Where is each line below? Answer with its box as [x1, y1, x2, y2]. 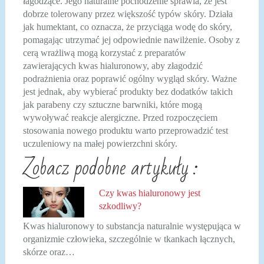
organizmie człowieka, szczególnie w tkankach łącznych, [22, 234, 235, 245]
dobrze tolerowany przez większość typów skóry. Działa [22, 8, 233, 19]
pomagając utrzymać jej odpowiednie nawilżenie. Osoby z [22, 34, 240, 45]
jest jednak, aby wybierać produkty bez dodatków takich [22, 86, 233, 97]
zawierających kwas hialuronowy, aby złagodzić [22, 60, 203, 71]
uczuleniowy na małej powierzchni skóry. [22, 138, 177, 148]
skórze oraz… [22, 247, 75, 258]
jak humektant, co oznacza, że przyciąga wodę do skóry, [22, 21, 232, 32]
